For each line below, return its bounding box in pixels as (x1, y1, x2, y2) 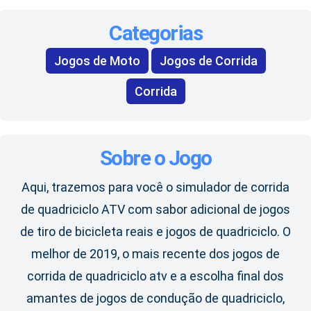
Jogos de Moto (53, 53, 140, 69)
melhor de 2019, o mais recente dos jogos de (31, 246, 280, 262)
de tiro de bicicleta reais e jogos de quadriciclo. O (20, 224, 291, 239)
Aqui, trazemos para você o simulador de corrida (22, 180, 289, 195)
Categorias (109, 21, 202, 46)
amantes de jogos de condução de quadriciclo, (26, 291, 285, 306)
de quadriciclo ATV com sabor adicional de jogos (21, 202, 290, 217)
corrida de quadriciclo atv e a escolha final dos (27, 269, 284, 284)
